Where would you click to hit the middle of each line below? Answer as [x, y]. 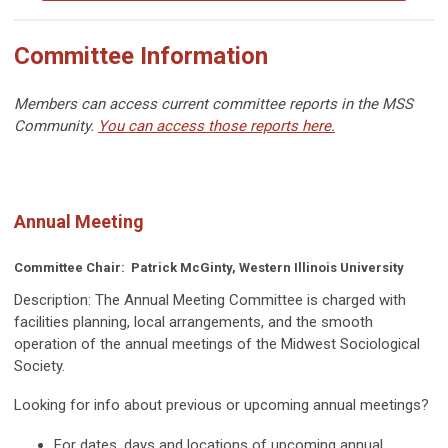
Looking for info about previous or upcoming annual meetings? [221, 404]
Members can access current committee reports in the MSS [213, 103]
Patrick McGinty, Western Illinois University [267, 267]
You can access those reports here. [216, 125]
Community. [56, 125]
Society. [39, 365]
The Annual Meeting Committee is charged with [248, 299]
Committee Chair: [72, 267]
